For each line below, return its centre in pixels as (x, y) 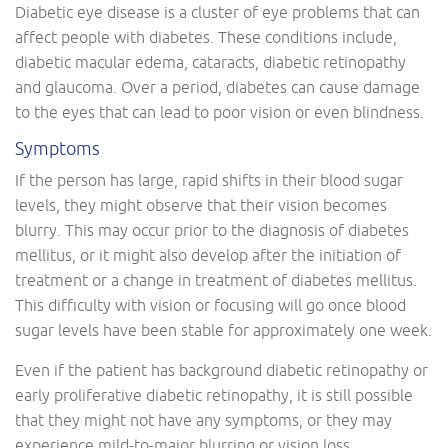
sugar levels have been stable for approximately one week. (223, 329)
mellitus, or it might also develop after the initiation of (208, 254)
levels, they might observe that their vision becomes (201, 204)
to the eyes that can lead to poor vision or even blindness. (219, 111)
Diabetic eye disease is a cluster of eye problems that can (217, 11)
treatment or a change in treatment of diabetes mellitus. (216, 279)
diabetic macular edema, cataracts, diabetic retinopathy (210, 61)
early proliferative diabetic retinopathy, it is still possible (214, 394)
